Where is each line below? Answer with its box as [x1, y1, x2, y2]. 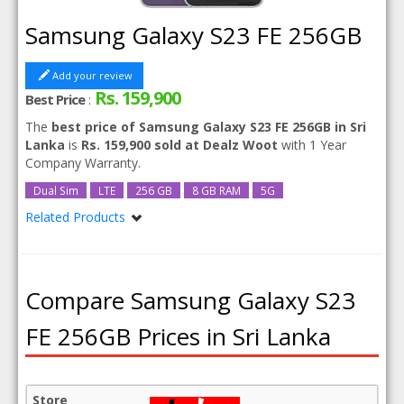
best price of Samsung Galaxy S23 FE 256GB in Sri [51, 118, 367, 135]
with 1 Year [278, 136, 347, 153]
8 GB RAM [192, 183, 242, 197]
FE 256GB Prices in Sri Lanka [25, 320, 332, 353]
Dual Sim [33, 183, 79, 197]
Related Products [25, 208, 130, 225]
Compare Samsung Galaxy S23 [25, 284, 356, 317]
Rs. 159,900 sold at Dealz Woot [81, 136, 279, 153]
